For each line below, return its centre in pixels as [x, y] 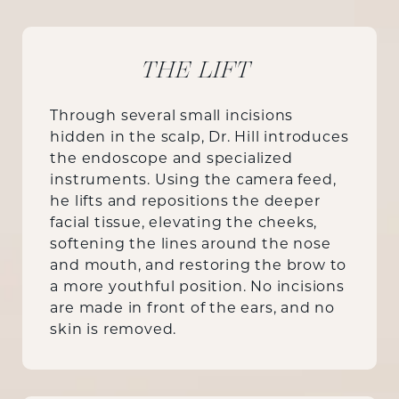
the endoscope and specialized [171, 159]
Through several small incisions [172, 116]
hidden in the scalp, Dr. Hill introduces [199, 138]
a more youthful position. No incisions [197, 287]
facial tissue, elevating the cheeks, [184, 223]
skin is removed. [114, 330]
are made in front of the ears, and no [193, 309]
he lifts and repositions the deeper [185, 202]
